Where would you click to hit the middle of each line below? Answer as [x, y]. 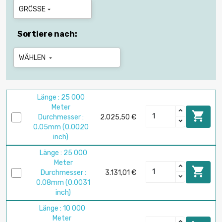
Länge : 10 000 [62, 209]
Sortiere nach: [47, 34]
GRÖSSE [30, 9]
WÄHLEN [33, 58]
